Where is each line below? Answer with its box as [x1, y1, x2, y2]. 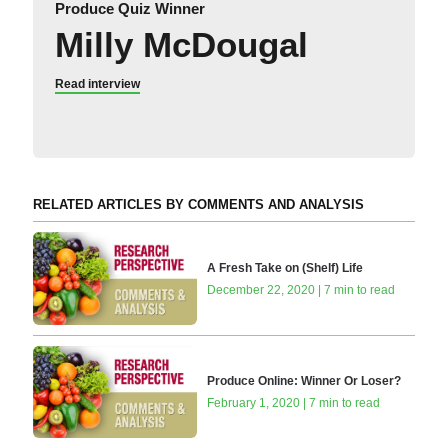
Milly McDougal [54, 25, 308, 65]
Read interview [54, 77, 140, 92]
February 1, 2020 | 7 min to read [207, 396, 381, 411]
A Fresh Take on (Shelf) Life [207, 260, 364, 275]
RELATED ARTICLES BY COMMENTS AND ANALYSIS [32, 197, 364, 213]
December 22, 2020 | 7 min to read [207, 282, 396, 297]
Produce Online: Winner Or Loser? [207, 374, 402, 389]
